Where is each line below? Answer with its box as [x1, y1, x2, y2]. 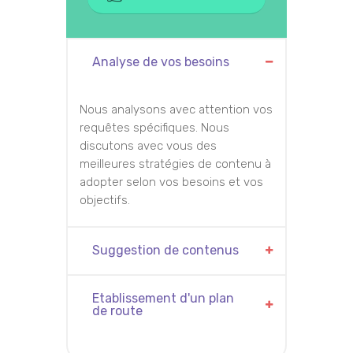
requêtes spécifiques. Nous [80, 121, 229, 136]
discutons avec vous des [80, 139, 217, 154]
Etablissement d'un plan [92, 291, 234, 307]
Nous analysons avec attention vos [80, 102, 273, 117]
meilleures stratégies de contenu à [80, 157, 271, 172]
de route [92, 303, 143, 319]
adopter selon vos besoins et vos [80, 175, 263, 190]
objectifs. [80, 193, 130, 208]
